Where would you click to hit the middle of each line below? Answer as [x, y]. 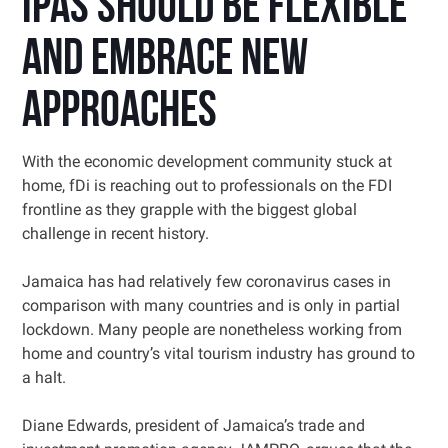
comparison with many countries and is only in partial [211, 305]
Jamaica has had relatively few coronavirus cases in [207, 281]
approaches [120, 113]
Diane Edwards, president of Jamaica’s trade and [194, 425]
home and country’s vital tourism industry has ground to [219, 353]
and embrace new [165, 61]
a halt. [44, 377]
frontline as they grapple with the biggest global [190, 209]
